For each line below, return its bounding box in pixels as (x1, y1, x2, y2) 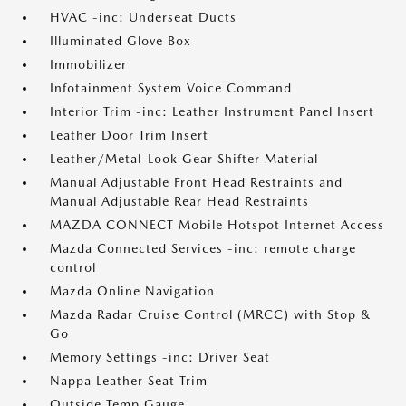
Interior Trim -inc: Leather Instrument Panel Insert (50, 104, 374, 119)
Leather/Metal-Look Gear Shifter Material (50, 151, 318, 166)
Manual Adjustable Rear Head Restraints (50, 194, 309, 208)
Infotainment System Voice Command (50, 81, 292, 95)
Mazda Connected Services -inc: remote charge (50, 241, 356, 256)
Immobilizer (50, 57, 127, 72)
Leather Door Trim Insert (50, 128, 208, 142)
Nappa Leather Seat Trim (50, 373, 208, 388)
